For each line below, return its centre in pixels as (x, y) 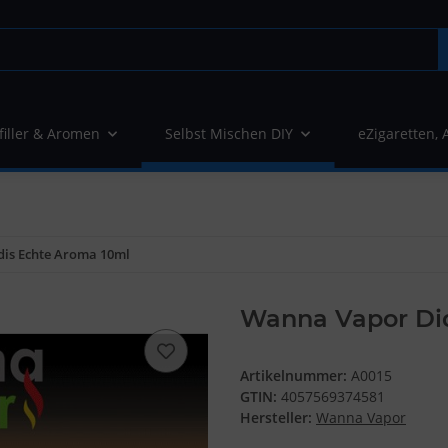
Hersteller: (276, 418)
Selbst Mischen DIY (229, 134)
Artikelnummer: (295, 376)
